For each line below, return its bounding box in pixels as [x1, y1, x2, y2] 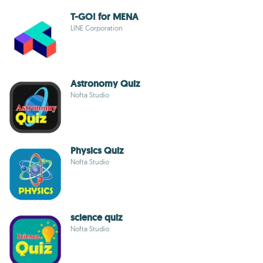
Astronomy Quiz [70, 77, 140, 90]
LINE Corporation [70, 23, 123, 32]
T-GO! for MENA [70, 11, 139, 23]
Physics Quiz [70, 144, 123, 157]
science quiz [70, 211, 122, 224]
